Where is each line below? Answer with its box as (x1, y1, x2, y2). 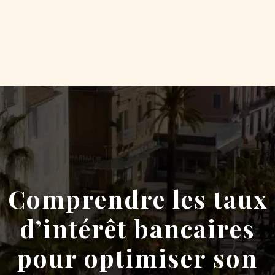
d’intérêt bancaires (20, 212, 255, 244)
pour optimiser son (17, 241, 258, 274)
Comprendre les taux (7, 182, 268, 215)
